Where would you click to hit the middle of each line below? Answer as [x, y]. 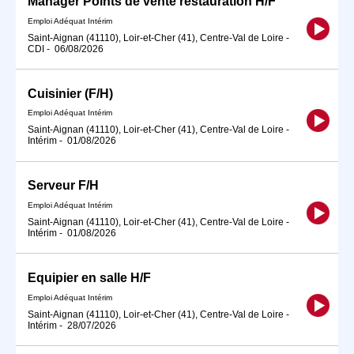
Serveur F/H [63, 186]
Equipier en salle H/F [89, 278]
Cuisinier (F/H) [70, 93]
